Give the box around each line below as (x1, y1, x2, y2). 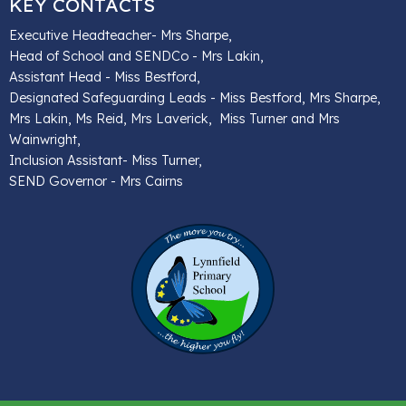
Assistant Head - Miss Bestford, (9, 68, 200, 85)
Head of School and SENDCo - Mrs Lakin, (9, 47, 264, 64)
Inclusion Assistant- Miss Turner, (9, 151, 202, 169)
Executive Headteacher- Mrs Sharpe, (9, 26, 232, 43)
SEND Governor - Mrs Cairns (9, 172, 183, 189)
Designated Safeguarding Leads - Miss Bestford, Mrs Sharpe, (9, 89, 381, 106)
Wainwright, (9, 130, 81, 148)
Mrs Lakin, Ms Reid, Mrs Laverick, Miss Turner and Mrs (9, 110, 340, 127)
